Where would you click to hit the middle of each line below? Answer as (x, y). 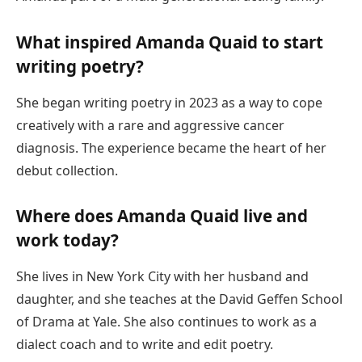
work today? (67, 240)
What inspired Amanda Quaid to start (170, 42)
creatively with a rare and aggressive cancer (150, 125)
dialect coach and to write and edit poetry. (145, 344)
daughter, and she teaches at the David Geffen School (179, 299)
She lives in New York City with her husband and (162, 276)
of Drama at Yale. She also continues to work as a (166, 321)
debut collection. (67, 170)
